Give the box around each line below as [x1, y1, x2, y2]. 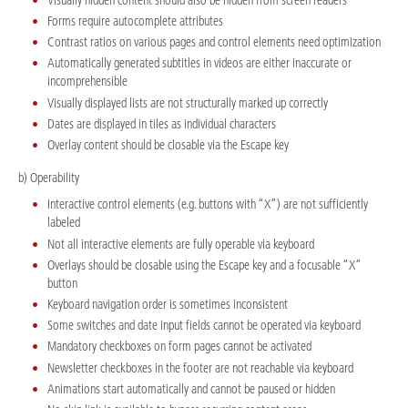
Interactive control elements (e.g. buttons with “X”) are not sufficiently [47, 196, 368, 213]
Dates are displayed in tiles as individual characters [47, 115, 276, 132]
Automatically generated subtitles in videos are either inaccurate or [47, 55, 352, 72]
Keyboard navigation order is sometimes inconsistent [47, 296, 288, 313]
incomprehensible [47, 73, 127, 90]
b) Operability [18, 168, 79, 186]
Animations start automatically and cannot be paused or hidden [47, 380, 335, 397]
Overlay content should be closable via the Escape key [47, 136, 289, 153]
